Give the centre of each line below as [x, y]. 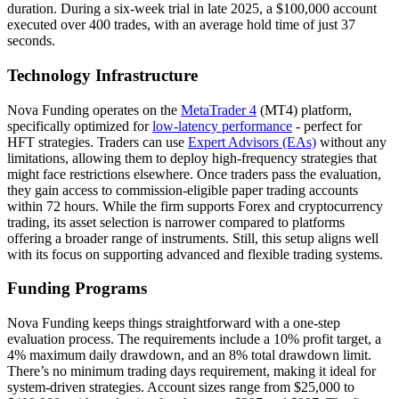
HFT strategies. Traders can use [98, 142]
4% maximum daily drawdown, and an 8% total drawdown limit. [189, 355]
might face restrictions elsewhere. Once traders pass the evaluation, [194, 174]
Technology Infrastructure [102, 75]
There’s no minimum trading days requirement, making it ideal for [191, 371]
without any [351, 142]
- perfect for [327, 126]
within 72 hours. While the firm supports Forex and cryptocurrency [195, 206]
